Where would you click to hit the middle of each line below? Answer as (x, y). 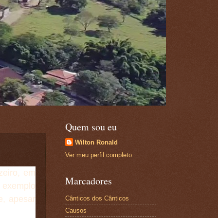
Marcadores (88, 181)
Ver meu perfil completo (98, 155)
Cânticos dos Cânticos (97, 198)
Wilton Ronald (96, 142)
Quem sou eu (91, 127)
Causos (76, 210)
